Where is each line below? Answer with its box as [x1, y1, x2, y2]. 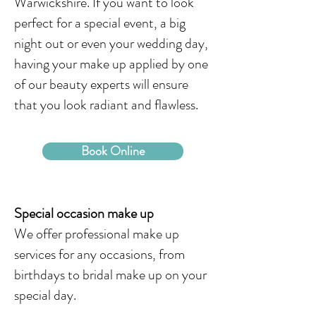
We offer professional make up [14, 224, 179, 244]
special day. [14, 285, 76, 305]
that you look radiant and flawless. [14, 95, 198, 115]
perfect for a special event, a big [14, 13, 186, 33]
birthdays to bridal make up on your [14, 265, 207, 285]
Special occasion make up [14, 203, 154, 224]
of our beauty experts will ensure [14, 74, 188, 95]
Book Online [81, 142, 145, 160]
